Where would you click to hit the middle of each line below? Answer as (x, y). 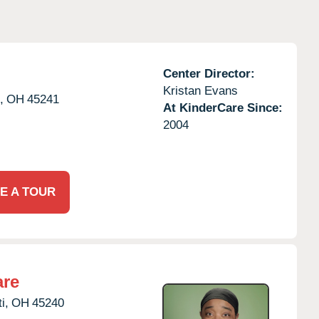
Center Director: (209, 73)
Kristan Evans (200, 90)
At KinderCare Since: (223, 108)
